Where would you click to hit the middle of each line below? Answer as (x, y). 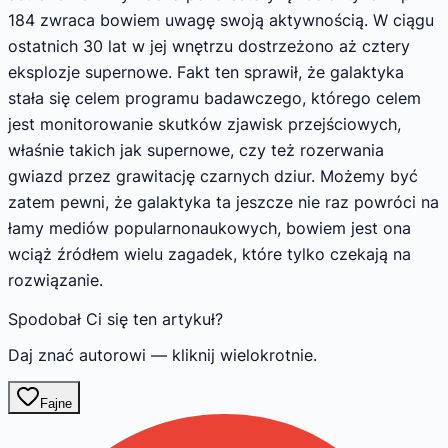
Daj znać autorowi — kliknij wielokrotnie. (162, 354)
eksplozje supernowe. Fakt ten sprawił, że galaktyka (206, 71)
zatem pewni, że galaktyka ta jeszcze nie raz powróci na (223, 201)
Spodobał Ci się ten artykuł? (115, 318)
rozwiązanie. (55, 279)
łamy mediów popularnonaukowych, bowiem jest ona (209, 227)
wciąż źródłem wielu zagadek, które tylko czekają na (209, 253)
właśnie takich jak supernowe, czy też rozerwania (196, 149)
